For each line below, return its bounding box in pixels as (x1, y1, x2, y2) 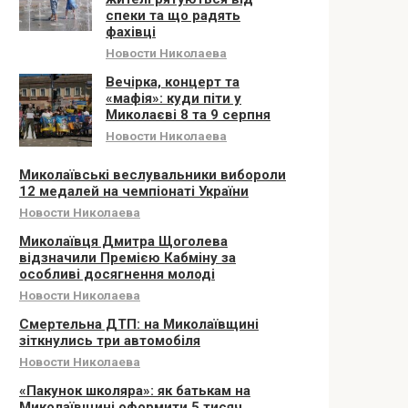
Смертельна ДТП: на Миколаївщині (19, 316, 259, 332)
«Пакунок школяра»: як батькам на (19, 382, 250, 399)
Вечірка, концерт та (106, 74, 240, 90)
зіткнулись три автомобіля (19, 332, 200, 349)
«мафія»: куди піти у (106, 90, 241, 107)
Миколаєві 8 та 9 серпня (106, 107, 270, 123)
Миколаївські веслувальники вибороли (19, 167, 286, 183)
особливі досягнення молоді (19, 266, 215, 282)
